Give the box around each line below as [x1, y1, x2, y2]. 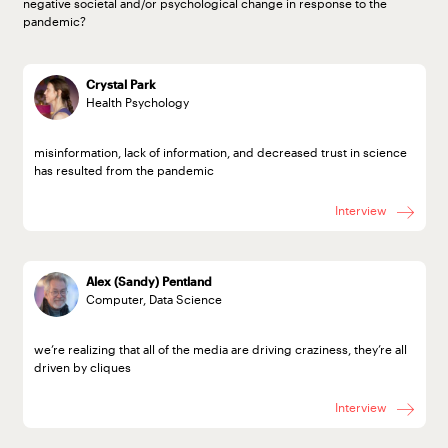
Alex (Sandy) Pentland [86, 274, 213, 289]
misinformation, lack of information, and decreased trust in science [33, 144, 407, 159]
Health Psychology [86, 95, 190, 110]
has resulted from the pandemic [33, 162, 214, 177]
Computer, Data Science [86, 292, 223, 307]
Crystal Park [86, 77, 156, 92]
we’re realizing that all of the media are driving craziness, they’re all [33, 341, 407, 356]
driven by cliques [33, 359, 131, 374]
